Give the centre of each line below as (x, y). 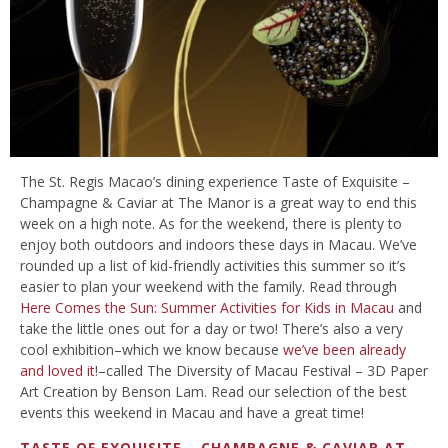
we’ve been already (344, 350)
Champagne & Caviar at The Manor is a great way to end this (218, 203)
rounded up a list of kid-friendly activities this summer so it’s (213, 266)
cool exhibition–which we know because (151, 350)
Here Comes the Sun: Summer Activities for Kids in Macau (207, 308)
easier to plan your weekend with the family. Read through (208, 287)
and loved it (57, 371)
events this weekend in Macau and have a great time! (192, 413)
